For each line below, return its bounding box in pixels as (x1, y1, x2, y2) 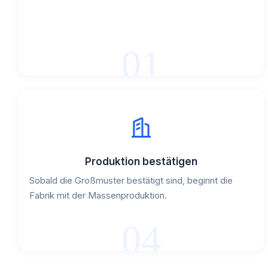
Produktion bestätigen (85, 156, 198, 168)
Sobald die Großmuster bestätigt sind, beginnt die (29, 175, 233, 187)
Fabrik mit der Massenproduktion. (29, 190, 167, 202)
